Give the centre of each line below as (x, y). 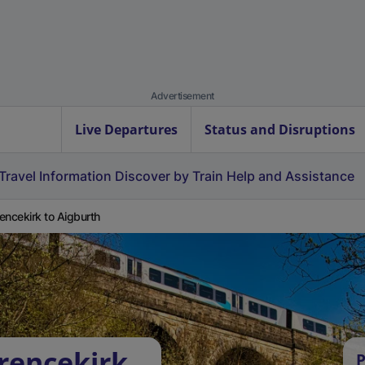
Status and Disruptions (280, 130)
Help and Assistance (290, 176)
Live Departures (126, 130)
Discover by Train (169, 176)
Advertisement (182, 96)
